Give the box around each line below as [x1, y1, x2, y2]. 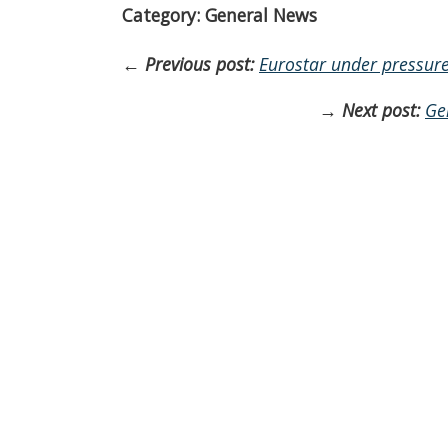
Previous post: [145, 52, 254, 77]
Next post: [342, 97, 420, 122]
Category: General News [122, 2, 317, 27]
